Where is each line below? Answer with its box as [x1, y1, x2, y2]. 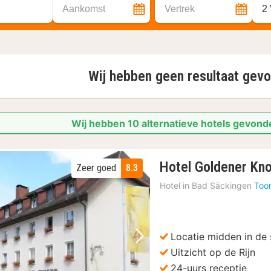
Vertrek [165, 4, 195, 14]
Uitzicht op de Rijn [171, 246, 256, 258]
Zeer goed [76, 162, 117, 174]
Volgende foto [132, 238, 215, 255]
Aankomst [62, 4, 105, 14]
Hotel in [160, 180, 190, 191]
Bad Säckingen [192, 180, 252, 191]
